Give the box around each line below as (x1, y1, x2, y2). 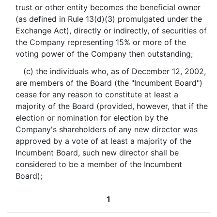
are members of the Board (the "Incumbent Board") (15, 78, 202, 88)
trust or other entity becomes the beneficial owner (15, 2, 201, 12)
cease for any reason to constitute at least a (15, 90, 178, 99)
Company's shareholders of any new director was (15, 124, 198, 134)
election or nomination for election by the (15, 113, 168, 123)
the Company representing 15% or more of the (15, 37, 186, 47)
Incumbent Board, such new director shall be (15, 148, 179, 157)
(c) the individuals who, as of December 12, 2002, (23, 66, 206, 76)
